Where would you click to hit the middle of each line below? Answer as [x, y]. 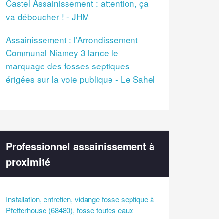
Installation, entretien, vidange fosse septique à [80, 199]
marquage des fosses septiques [68, 66]
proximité [28, 162]
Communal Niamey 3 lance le [62, 53]
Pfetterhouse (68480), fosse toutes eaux [70, 210]
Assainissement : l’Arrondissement [72, 40]
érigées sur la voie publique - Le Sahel [80, 79]
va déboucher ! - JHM [47, 17]
